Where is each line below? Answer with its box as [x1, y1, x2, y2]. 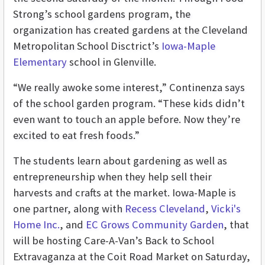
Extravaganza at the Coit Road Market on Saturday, [13, 250, 250, 264]
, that [224, 218, 249, 232]
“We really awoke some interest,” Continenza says [13, 80, 245, 95]
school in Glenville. [67, 55, 156, 69]
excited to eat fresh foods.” [13, 128, 140, 143]
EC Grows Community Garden [86, 218, 224, 232]
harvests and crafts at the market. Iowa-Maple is [13, 186, 236, 200]
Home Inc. [13, 218, 60, 232]
